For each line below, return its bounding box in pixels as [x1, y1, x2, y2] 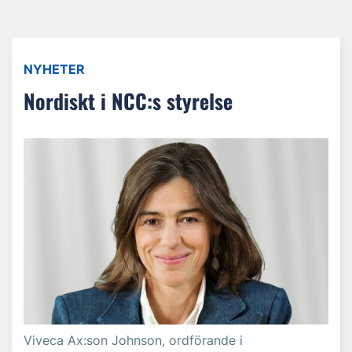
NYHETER [24, 61, 85, 77]
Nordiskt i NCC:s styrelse [24, 86, 233, 116]
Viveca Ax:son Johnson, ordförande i [24, 332, 243, 349]
